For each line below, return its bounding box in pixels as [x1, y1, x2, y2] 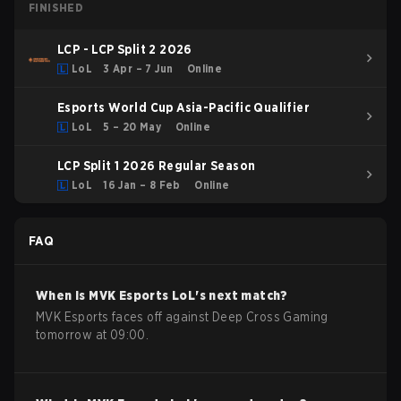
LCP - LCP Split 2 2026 [57, 42, 192, 56]
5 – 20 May [103, 120, 162, 133]
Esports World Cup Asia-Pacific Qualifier [57, 100, 310, 115]
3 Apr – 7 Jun [103, 62, 174, 75]
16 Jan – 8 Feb [103, 178, 181, 192]
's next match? [195, 288, 288, 303]
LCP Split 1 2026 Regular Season [57, 158, 256, 173]
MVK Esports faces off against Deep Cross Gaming [36, 310, 328, 324]
